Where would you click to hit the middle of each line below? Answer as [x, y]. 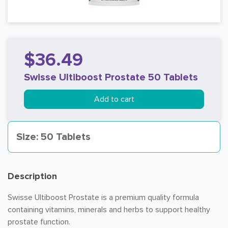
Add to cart [114, 99]
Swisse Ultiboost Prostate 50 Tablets [111, 77]
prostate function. [39, 222]
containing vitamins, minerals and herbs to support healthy [109, 210]
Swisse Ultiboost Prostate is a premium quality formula [103, 197]
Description [32, 176]
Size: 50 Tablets [53, 137]
